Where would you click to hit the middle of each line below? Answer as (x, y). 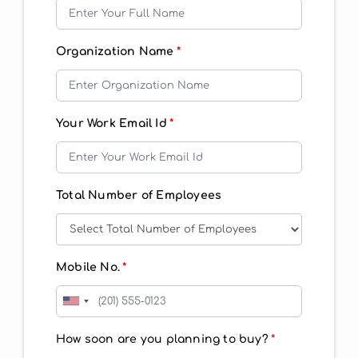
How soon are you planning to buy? (162, 339)
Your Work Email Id (111, 123)
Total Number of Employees (139, 195)
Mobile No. (88, 267)
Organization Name (115, 51)
